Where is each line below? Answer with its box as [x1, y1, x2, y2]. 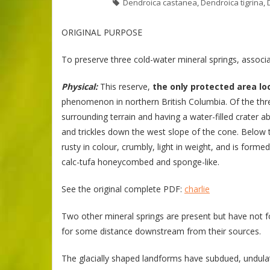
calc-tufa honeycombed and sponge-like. [61, 156, 219, 168]
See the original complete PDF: [61, 183, 184, 195]
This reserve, [98, 81, 152, 92]
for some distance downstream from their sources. [61, 225, 261, 237]
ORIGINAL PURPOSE [61, 27, 142, 38]
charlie [184, 183, 210, 195]
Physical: [61, 81, 98, 92]
